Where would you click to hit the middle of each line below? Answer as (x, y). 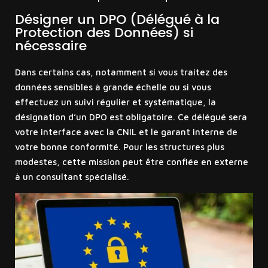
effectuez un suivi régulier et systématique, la (115, 102)
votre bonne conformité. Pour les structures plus (119, 147)
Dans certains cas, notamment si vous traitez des (121, 72)
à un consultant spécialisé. (72, 177)
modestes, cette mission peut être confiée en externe (131, 162)
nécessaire (51, 46)
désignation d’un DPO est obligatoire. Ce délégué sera (131, 117)
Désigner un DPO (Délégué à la (117, 20)
